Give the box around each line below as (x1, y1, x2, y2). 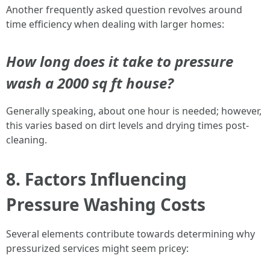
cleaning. (6, 133, 47, 146)
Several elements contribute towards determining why (6, 227, 255, 240)
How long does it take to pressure (6, 51, 233, 71)
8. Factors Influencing (6, 168, 187, 190)
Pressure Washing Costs (6, 193, 206, 216)
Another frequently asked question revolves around (6, 3, 242, 16)
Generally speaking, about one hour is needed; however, (6, 104, 262, 118)
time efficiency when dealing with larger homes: (6, 17, 224, 31)
